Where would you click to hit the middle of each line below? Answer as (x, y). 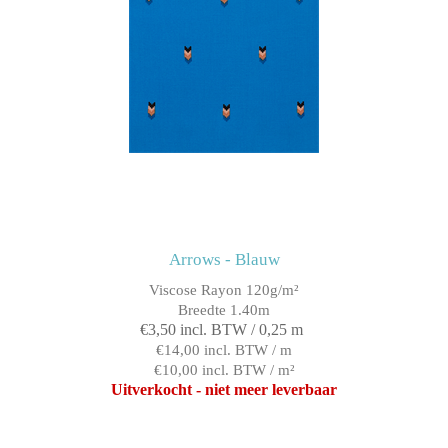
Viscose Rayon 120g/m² (224, 290)
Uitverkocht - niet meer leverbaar (224, 390)
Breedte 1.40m (224, 310)
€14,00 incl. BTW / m (224, 350)
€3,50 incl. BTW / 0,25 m (221, 330)
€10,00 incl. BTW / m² (224, 370)
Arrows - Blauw (224, 260)
